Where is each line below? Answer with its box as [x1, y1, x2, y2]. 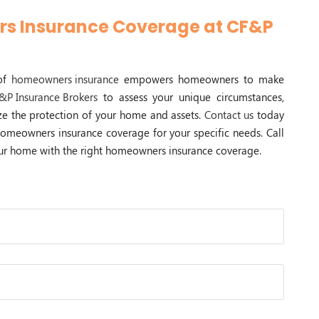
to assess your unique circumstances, [98, 90, 284, 105]
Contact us [204, 108, 254, 122]
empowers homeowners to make [118, 72, 285, 87]
